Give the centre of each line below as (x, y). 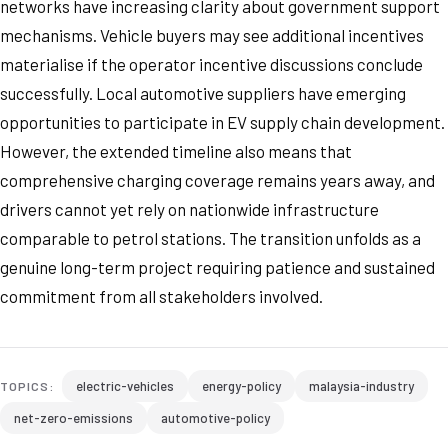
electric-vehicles (124, 386)
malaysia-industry (361, 386)
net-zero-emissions (73, 418)
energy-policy (241, 386)
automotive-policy (215, 418)
